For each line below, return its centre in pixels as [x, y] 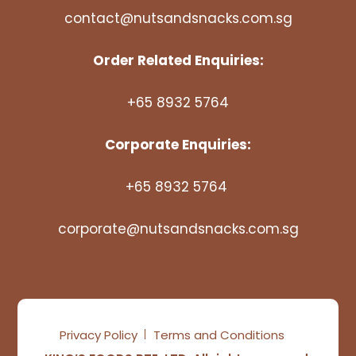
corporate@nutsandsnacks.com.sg [178, 229]
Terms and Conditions [219, 335]
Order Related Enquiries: [178, 61]
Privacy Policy [99, 335]
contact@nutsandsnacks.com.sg [178, 19]
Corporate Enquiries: [178, 145]
